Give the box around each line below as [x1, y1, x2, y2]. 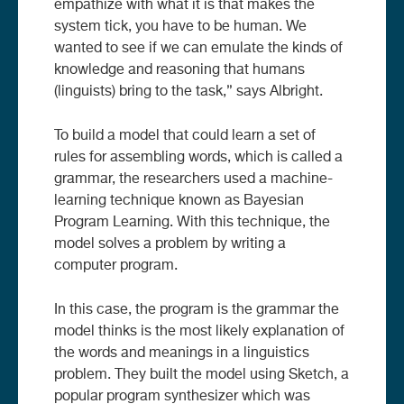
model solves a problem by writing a [54, 236, 286, 252]
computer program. [54, 258, 178, 273]
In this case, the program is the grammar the [54, 302, 339, 317]
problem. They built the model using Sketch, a [54, 367, 349, 382]
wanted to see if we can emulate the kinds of [54, 41, 343, 56]
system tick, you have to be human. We [54, 19, 307, 34]
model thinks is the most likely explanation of [54, 324, 344, 339]
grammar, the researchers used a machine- [54, 171, 333, 187]
